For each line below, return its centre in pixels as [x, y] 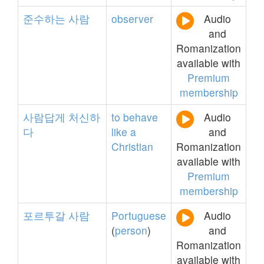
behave [141, 117]
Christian [132, 146]
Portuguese [139, 215]
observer [132, 19]
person [131, 230]
